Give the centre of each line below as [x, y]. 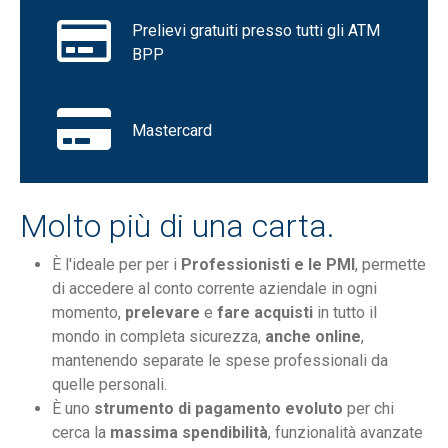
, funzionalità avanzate [345, 433]
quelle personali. [109, 385]
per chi [368, 409]
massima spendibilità [189, 433]
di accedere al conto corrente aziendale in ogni [214, 289]
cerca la [81, 433]
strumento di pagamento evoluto [218, 409]
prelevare [164, 313]
